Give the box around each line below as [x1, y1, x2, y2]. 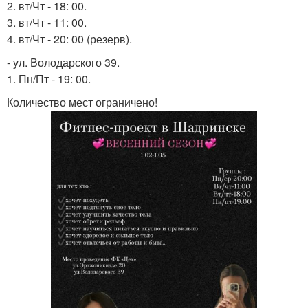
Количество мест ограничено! [7, 94, 157, 110]
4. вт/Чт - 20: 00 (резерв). [7, 31, 132, 47]
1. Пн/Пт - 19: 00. [7, 71, 91, 87]
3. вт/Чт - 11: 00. [7, 14, 87, 30]
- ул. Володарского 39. [7, 54, 120, 70]
